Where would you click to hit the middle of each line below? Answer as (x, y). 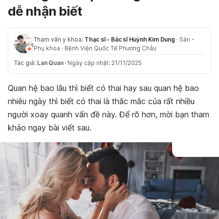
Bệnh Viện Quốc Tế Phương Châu (110, 48)
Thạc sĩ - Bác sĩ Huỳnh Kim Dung (130, 39)
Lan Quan (50, 63)
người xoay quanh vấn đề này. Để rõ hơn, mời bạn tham (109, 114)
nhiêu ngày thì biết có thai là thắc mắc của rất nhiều (101, 101)
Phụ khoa (47, 48)
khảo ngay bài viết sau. (50, 128)
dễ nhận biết (45, 11)
